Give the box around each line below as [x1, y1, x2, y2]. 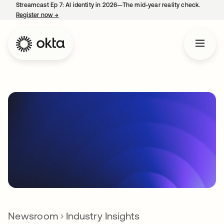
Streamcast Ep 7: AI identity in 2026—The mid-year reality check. [16, 1, 200, 8]
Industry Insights [66, 209, 140, 221]
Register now [16, 11, 55, 18]
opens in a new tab [58, 11, 113, 18]
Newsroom [8, 209, 58, 221]
